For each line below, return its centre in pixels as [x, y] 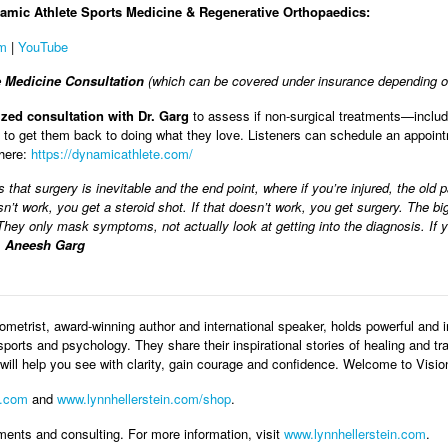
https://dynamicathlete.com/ [112, 153]
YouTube [43, 46]
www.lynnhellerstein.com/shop [144, 399]
